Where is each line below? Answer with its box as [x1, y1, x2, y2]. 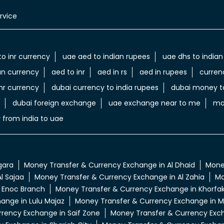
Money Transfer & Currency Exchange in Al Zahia [34, 172, 204, 182]
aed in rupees [139, 67, 187, 77]
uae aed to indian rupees [62, 51, 150, 62]
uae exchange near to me [108, 98, 200, 108]
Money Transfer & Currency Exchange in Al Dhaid [23, 160, 195, 170]
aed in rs [97, 67, 127, 77]
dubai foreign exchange [12, 98, 96, 108]
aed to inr [51, 67, 85, 77]
